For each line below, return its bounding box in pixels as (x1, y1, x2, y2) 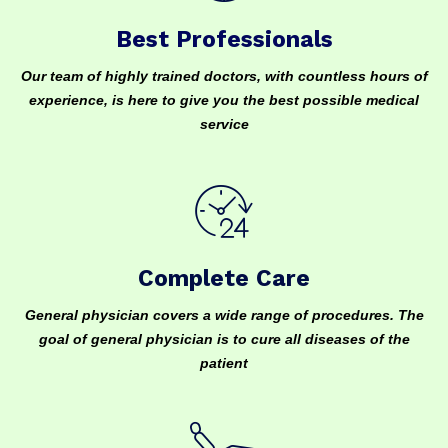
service (199, 116, 249, 132)
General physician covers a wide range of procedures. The (24, 307, 424, 323)
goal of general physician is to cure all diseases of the (38, 331, 410, 347)
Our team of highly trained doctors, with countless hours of (20, 68, 428, 84)
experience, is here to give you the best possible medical (29, 92, 419, 108)
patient (200, 355, 248, 371)
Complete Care (138, 265, 310, 292)
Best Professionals (115, 26, 333, 53)
